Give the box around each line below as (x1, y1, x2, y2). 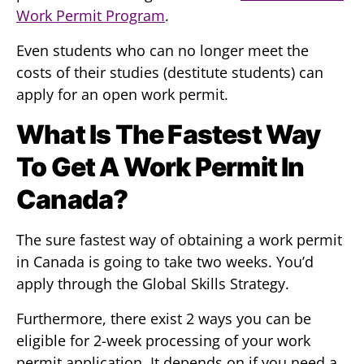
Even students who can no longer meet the (16, 41, 309, 60)
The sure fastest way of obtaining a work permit (16, 230, 342, 249)
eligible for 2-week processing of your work (16, 331, 310, 350)
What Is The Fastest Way (16, 119, 321, 150)
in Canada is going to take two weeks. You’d (16, 252, 314, 271)
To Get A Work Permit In (16, 151, 305, 183)
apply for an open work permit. (16, 84, 228, 104)
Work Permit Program (16, 6, 165, 25)
